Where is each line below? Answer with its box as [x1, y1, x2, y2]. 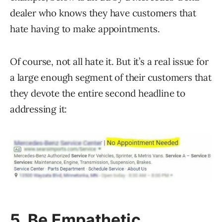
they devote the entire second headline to [10, 87, 185, 100]
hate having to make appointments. [10, 23, 160, 35]
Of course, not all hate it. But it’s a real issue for [10, 55, 209, 68]
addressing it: [10, 103, 67, 115]
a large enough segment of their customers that [10, 71, 212, 84]
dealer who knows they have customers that [10, 7, 196, 19]
